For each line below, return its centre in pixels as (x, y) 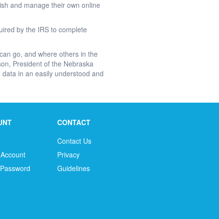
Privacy (68, 154)
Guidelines (73, 168)
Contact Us (74, 141)
